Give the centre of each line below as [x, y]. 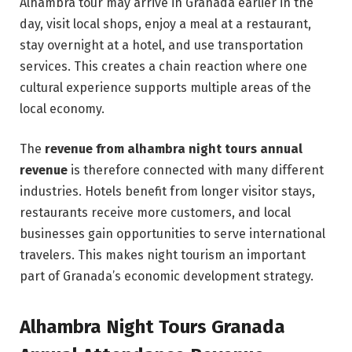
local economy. [62, 108]
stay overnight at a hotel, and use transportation [161, 45]
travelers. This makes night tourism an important [163, 255]
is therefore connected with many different [196, 170]
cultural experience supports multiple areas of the [165, 87]
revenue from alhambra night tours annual [174, 149]
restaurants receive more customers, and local [155, 213]
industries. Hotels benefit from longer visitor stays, [167, 192]
